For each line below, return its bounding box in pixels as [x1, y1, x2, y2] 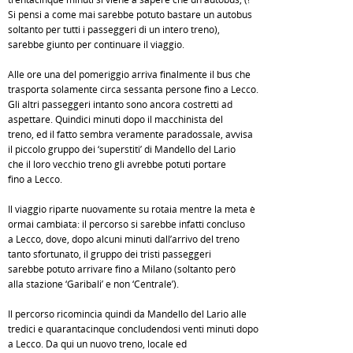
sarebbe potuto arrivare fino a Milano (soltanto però [8, 262, 236, 276]
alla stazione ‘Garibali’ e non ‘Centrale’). [8, 277, 179, 291]
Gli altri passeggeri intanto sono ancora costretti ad [8, 98, 232, 111]
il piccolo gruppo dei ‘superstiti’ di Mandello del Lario [8, 143, 236, 156]
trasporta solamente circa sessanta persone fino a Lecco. [8, 83, 258, 96]
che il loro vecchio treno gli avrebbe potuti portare [8, 158, 226, 171]
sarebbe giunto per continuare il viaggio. [8, 38, 184, 51]
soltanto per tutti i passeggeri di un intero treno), [8, 23, 220, 36]
